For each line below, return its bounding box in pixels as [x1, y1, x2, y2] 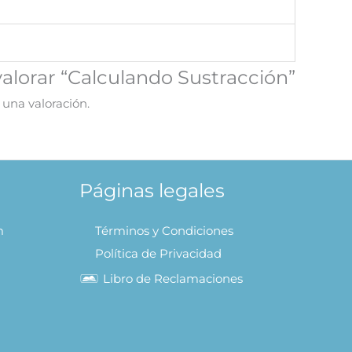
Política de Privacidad [95, 245, 222, 261]
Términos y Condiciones [95, 222, 233, 238]
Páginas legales [79, 178, 225, 202]
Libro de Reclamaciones [103, 270, 243, 286]
